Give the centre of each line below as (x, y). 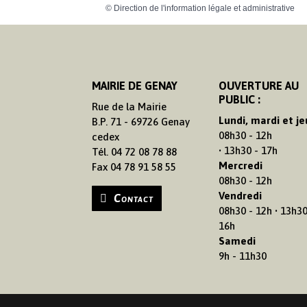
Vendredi (240, 196)
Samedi (237, 241)
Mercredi (240, 166)
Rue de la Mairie (130, 107)
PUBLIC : (239, 100)
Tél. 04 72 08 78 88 (135, 152)
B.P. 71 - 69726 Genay (141, 122)
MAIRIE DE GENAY (135, 86)
